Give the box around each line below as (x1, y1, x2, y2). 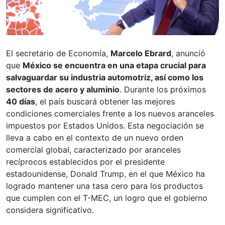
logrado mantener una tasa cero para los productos (6, 181, 203, 191)
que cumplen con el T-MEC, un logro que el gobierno (6, 193, 207, 203)
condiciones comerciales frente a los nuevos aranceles (6, 108, 214, 119)
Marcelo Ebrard (110, 48, 171, 59)
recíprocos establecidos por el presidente (6, 157, 165, 167)
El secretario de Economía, (6, 48, 110, 59)
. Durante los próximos (120, 84, 206, 95)
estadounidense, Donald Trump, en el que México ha (6, 169, 205, 179)
